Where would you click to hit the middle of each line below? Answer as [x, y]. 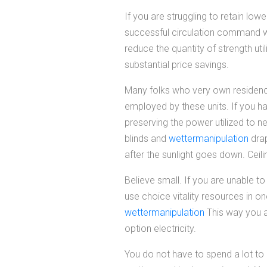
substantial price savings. [177, 65]
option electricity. [160, 229]
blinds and [147, 139]
